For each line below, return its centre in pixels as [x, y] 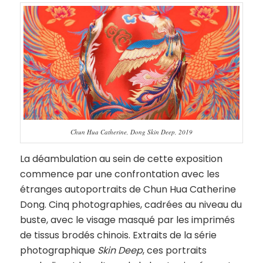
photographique [58, 250]
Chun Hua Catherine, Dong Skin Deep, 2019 [131, 132]
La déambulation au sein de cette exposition [121, 159]
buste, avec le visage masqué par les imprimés [127, 220]
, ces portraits [174, 250]
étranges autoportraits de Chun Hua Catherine [128, 189]
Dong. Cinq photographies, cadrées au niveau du [131, 204]
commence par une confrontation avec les [119, 174]
